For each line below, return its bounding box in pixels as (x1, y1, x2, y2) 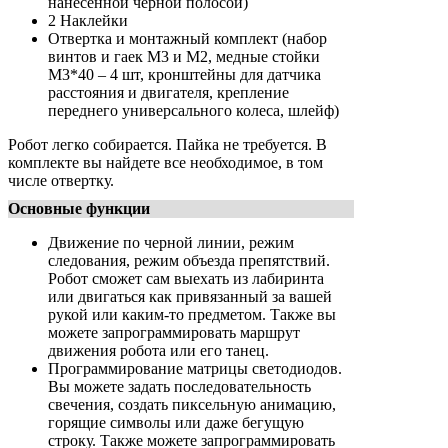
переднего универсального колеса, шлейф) (48, 102, 339, 120)
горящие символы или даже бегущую (48, 414, 304, 432)
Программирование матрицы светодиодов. (48, 360, 342, 378)
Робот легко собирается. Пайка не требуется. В (8, 136, 327, 154)
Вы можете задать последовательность (48, 378, 311, 396)
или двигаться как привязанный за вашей (48, 288, 332, 306)
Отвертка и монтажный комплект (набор (48, 30, 327, 48)
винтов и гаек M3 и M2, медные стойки (48, 48, 320, 66)
